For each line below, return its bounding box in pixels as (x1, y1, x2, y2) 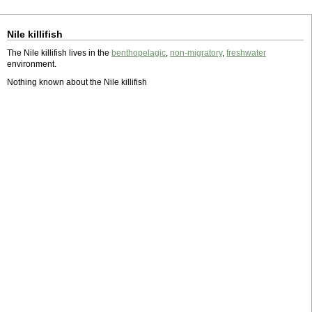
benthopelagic (111, 48, 166, 58)
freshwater (226, 48, 266, 58)
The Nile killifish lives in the (7, 48, 111, 58)
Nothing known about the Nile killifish (7, 77, 147, 87)
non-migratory (170, 48, 222, 58)
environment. (7, 59, 56, 69)
